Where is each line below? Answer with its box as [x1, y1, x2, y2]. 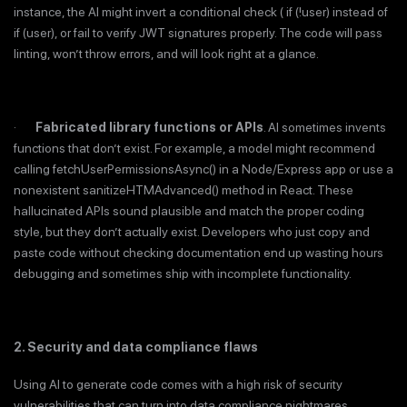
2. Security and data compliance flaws [14, 340, 258, 355]
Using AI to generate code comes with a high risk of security [14, 376, 342, 392]
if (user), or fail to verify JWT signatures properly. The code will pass [14, 25, 382, 41]
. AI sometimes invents [263, 120, 386, 135]
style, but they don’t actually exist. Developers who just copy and [14, 224, 370, 240]
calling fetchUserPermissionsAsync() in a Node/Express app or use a [14, 162, 393, 177]
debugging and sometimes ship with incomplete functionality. [14, 266, 352, 282]
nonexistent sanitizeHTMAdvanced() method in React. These [14, 183, 353, 198]
